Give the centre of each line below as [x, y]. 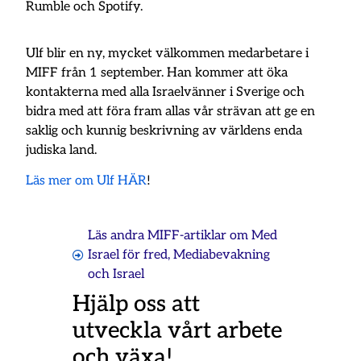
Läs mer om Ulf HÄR [87, 181]
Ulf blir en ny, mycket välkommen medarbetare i [168, 54]
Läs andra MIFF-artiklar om [168, 236]
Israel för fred [127, 255]
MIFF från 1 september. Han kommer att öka [157, 73]
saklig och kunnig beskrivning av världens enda [164, 131]
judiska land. [62, 151]
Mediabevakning [221, 255]
